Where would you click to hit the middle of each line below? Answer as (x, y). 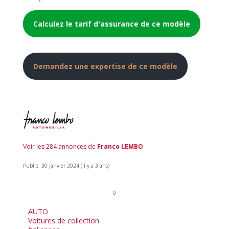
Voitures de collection (64, 220)
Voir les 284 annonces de (60, 146)
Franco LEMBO (120, 146)
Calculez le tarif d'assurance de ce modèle (111, 24)
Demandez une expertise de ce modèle (105, 66)
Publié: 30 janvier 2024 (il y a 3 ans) (66, 165)
